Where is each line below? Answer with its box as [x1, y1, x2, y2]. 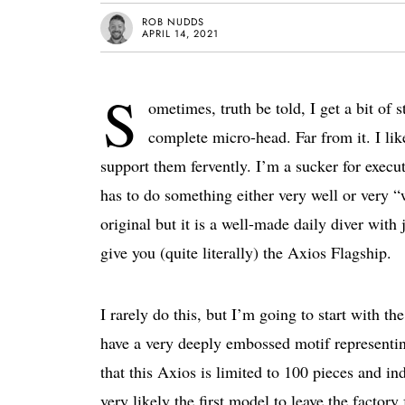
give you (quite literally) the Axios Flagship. [100, 241, 391, 263]
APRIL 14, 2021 [142, 25, 219, 41]
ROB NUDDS [142, 14, 204, 29]
